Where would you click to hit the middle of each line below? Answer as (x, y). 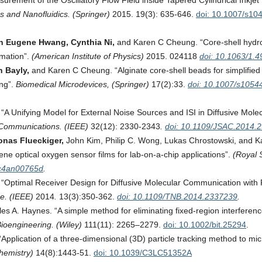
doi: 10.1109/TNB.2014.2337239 (177, 196)
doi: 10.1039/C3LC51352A (143, 253)
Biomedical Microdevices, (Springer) (84, 84)
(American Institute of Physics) (89, 56)
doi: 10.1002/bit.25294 (205, 225)
